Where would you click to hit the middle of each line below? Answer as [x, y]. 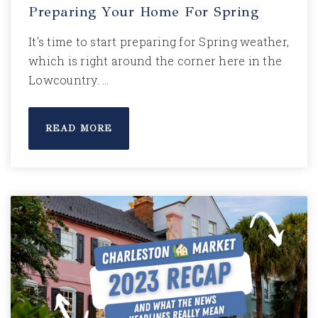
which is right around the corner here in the [155, 61]
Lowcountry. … [69, 80]
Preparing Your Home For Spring [143, 12]
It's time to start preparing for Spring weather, [159, 42]
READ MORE [79, 128]
